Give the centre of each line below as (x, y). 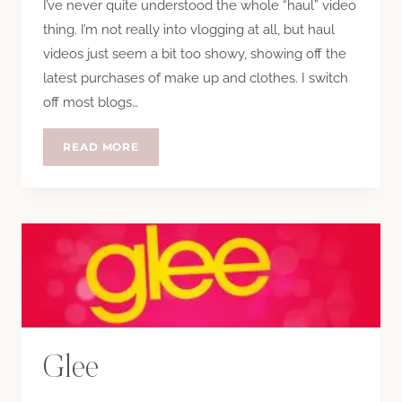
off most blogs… (91, 103)
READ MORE (101, 147)
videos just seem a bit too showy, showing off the (195, 54)
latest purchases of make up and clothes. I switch (196, 79)
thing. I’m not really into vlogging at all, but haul (189, 30)
